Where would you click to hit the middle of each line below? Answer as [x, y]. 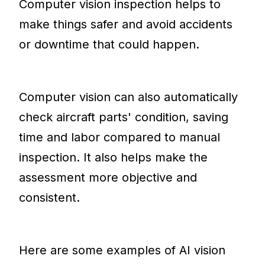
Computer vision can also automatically [129, 97]
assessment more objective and [108, 177]
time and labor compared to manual [120, 137]
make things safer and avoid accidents [126, 24]
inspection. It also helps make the [114, 157]
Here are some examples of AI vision [122, 250]
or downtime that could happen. [111, 44]
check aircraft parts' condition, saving [124, 117]
